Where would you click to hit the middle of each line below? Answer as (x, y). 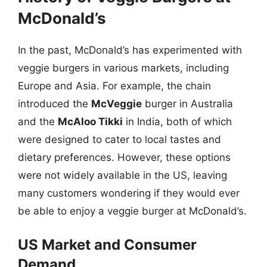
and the (38, 121)
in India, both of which (177, 121)
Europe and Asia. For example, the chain (114, 86)
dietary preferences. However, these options (124, 157)
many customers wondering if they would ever (129, 193)
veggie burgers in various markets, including (123, 68)
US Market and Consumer (107, 245)
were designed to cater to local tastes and (119, 139)
